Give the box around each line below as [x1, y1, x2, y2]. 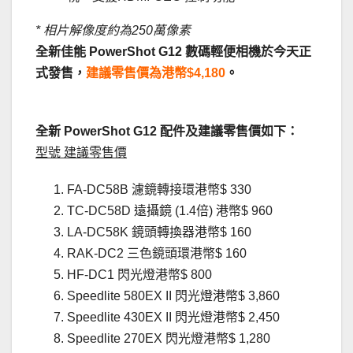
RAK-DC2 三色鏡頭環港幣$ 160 [67, 247, 247, 261]
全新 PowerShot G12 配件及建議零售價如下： [35, 124, 299, 139]
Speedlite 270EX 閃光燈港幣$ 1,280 [67, 332, 270, 346]
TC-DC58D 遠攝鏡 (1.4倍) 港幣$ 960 [67, 204, 273, 218]
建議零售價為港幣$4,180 [86, 66, 225, 80]
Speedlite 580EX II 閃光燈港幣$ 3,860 [67, 289, 280, 303]
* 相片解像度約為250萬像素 [35, 24, 191, 38]
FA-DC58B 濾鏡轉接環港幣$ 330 [67, 183, 251, 197]
